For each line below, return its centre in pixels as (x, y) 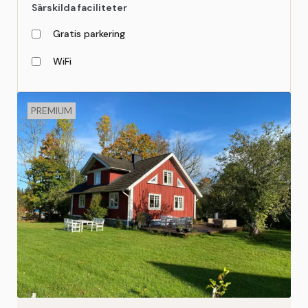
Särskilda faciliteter (79, 8)
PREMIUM (52, 111)
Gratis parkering (88, 34)
